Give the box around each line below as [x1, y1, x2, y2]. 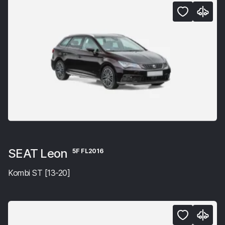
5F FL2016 [72, 147, 103, 155]
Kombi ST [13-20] [8, 167, 70, 178]
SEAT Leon [8, 146, 70, 161]
